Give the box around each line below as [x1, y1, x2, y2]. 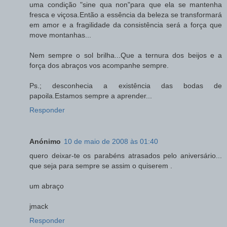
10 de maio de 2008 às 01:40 [64, 137, 158, 145]
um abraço [29, 181, 64, 190]
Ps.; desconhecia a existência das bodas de [29, 81, 222, 90]
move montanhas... [29, 30, 91, 39]
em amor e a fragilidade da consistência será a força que [29, 20, 222, 29]
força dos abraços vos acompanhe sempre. [29, 61, 169, 69]
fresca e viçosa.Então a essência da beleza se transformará [29, 10, 222, 19]
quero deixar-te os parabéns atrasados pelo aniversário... [29, 151, 222, 160]
